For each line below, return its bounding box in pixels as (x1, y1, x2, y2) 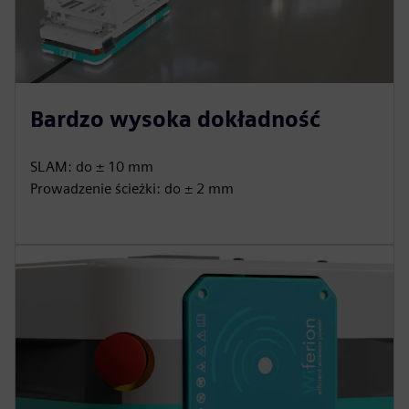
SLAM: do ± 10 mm (30, 158, 153, 175)
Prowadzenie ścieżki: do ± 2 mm (30, 180, 234, 197)
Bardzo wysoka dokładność (30, 106, 320, 132)
